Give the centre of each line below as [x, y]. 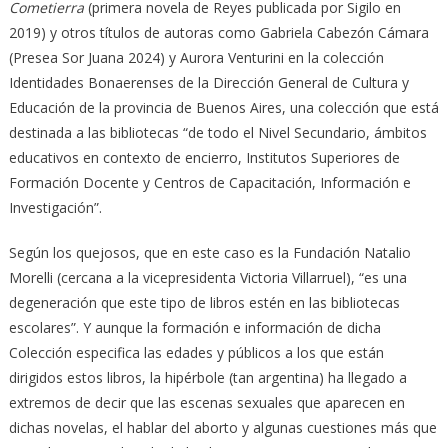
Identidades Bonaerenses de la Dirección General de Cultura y [208, 82]
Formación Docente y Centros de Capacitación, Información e [209, 182]
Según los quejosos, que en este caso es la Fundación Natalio [209, 252]
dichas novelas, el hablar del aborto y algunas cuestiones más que [222, 427]
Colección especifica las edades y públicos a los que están [196, 352]
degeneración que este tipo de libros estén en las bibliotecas [204, 302]
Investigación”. [55, 207]
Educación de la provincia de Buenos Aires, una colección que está [223, 107]
